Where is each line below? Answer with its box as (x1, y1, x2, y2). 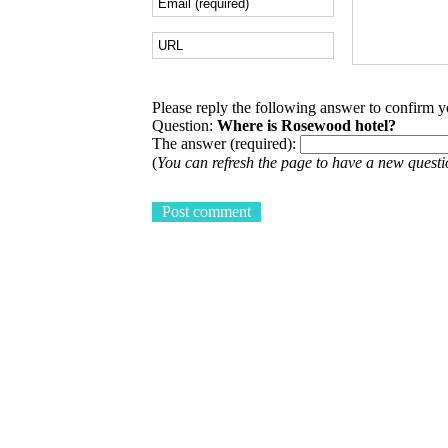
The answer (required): (152, 135, 300, 152)
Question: (152, 117, 217, 134)
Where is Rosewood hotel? (217, 117, 396, 134)
